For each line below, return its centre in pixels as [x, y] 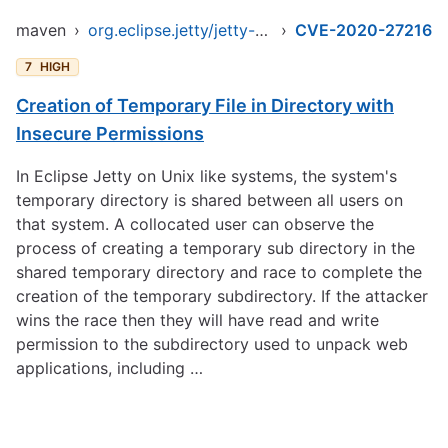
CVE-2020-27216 [363, 30]
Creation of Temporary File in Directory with [205, 105]
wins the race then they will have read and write [197, 320]
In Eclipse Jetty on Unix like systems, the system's [206, 176]
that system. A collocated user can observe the [195, 224]
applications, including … [109, 368]
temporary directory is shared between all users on [209, 200]
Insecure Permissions [110, 133]
